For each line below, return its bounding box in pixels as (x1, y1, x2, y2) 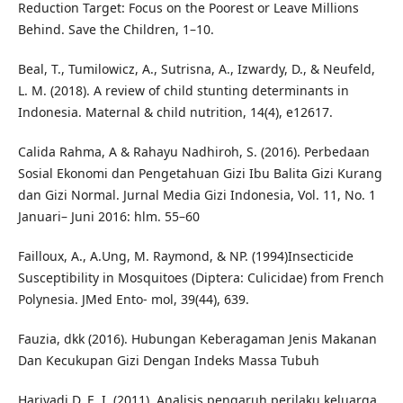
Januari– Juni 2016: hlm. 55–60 (17, 208, 200, 226)
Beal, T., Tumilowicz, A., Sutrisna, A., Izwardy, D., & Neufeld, (17, 60, 375, 78)
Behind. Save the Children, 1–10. (17, 21, 214, 39)
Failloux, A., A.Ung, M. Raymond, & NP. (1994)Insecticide (17, 247, 354, 265)
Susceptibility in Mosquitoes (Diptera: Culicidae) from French (17, 269, 384, 287)
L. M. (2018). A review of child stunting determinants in (17, 82, 349, 100)
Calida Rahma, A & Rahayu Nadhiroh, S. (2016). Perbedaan (17, 143, 370, 161)
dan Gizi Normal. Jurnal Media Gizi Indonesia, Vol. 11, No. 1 (17, 186, 376, 204)
